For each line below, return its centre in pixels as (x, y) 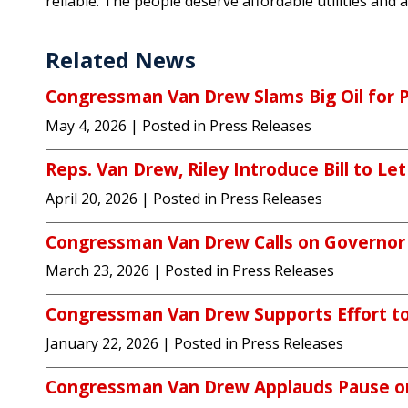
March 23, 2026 (97, 271)
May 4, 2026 (86, 125)
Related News (121, 60)
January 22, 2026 (102, 344)
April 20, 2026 (92, 198)
